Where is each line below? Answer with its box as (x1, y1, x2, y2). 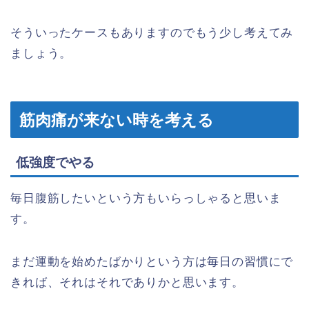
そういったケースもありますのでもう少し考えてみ (10, 26, 294, 39)
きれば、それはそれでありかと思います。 (10, 276, 244, 290)
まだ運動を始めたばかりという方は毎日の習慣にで (10, 255, 294, 269)
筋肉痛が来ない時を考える (19, 111, 214, 130)
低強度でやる (16, 155, 94, 170)
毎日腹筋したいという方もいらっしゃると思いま (10, 192, 281, 206)
